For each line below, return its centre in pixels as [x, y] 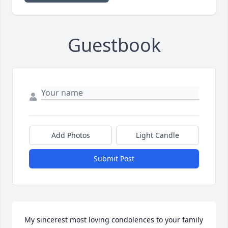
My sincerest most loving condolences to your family [114, 220]
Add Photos [70, 135]
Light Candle [158, 135]
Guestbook [114, 45]
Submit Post [114, 159]
